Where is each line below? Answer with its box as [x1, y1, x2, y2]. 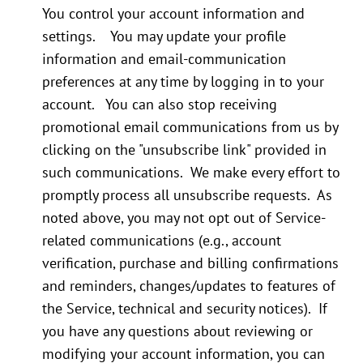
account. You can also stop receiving [42, 95, 277, 114]
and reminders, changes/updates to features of [42, 276, 335, 296]
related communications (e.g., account [42, 231, 281, 250]
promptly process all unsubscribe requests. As [42, 186, 332, 205]
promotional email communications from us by [42, 117, 338, 137]
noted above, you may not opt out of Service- [42, 208, 326, 228]
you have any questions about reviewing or [42, 322, 313, 341]
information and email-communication [42, 49, 286, 69]
